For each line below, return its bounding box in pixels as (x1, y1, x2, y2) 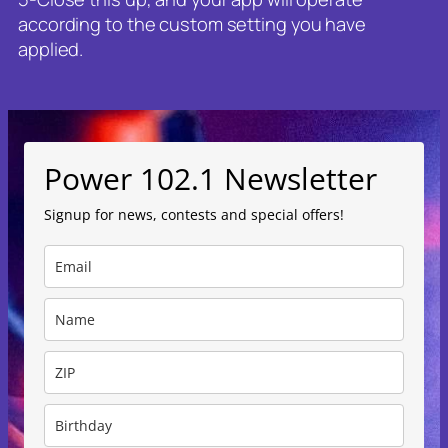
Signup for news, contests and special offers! (44, 204, 344, 224)
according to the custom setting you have (18, 10, 366, 36)
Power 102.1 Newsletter (44, 157, 377, 199)
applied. (18, 35, 84, 61)
